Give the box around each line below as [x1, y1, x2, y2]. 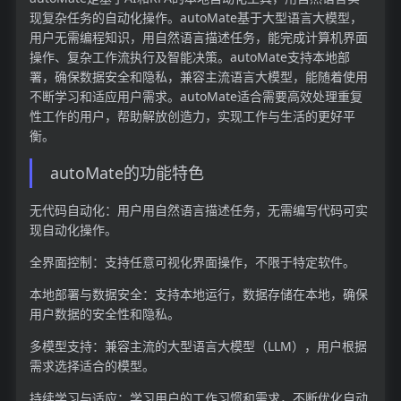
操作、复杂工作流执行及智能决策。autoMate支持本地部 [29, 47, 350, 65]
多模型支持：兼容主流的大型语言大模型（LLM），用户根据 [29, 337, 367, 354]
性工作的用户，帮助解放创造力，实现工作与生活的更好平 [29, 107, 355, 124]
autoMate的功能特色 [49, 162, 204, 184]
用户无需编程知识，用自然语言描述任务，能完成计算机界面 [29, 28, 368, 46]
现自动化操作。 [29, 220, 117, 238]
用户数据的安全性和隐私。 [29, 304, 180, 322]
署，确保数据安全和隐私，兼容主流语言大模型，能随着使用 [29, 67, 368, 85]
